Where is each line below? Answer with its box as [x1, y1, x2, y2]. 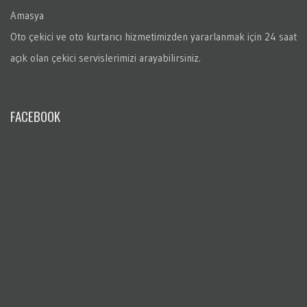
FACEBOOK [10, 106, 60, 126]
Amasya [10, 9, 44, 23]
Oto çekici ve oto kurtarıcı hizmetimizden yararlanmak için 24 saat [10, 30, 297, 44]
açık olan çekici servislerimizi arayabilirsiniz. [10, 51, 201, 65]
